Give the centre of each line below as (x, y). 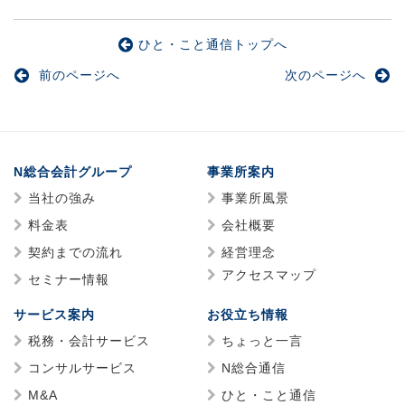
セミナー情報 (69, 280)
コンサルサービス (82, 368)
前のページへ (77, 75)
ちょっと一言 (262, 341)
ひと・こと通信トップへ (212, 45)
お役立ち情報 (248, 315)
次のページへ (328, 75)
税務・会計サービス (89, 341)
